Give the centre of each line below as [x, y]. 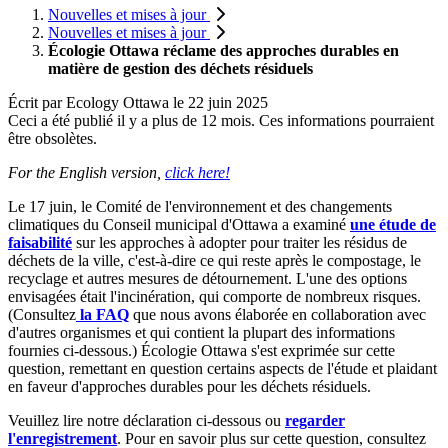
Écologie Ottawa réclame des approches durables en [223, 50]
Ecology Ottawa [117, 102]
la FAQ [104, 314]
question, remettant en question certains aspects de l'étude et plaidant [222, 368]
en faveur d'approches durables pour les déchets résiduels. [189, 386]
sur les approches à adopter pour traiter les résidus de [239, 242]
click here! [197, 172]
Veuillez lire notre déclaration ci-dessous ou [146, 420]
